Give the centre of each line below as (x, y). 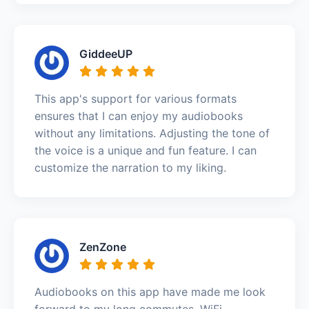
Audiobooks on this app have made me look (150, 291)
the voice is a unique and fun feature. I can (146, 150)
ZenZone (103, 247)
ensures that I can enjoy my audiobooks (139, 116)
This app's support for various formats (136, 98)
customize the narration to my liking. (130, 167)
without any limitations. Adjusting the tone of (152, 133)
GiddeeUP (106, 53)
